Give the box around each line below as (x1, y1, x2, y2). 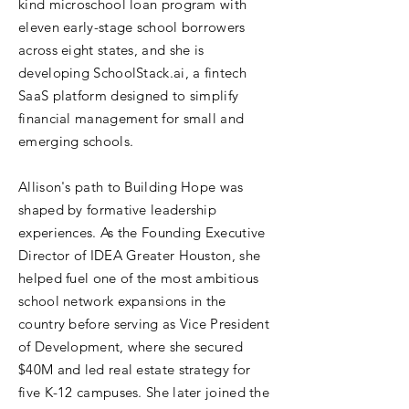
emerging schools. (18, 132, 134, 150)
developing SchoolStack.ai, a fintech (18, 64, 246, 81)
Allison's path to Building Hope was (18, 178, 244, 195)
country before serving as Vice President (18, 315, 270, 332)
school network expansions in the (18, 292, 226, 309)
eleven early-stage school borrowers (18, 18, 246, 36)
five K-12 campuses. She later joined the (18, 383, 270, 401)
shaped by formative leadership (18, 201, 217, 218)
